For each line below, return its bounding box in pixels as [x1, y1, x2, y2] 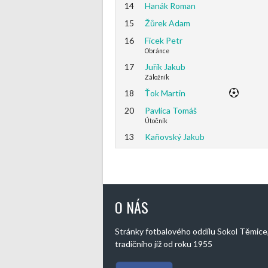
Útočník [144, 117, 167, 124]
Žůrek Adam [144, 18, 190, 28]
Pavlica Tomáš [144, 105, 197, 115]
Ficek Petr [144, 35, 182, 45]
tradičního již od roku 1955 [115, 239, 212, 249]
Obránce [144, 47, 169, 54]
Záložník [144, 74, 169, 81]
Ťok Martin [144, 88, 185, 98]
